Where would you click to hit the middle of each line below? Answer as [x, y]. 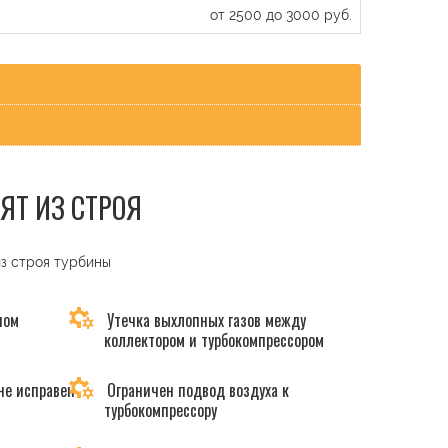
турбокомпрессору [160, 409]
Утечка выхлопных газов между [204, 319]
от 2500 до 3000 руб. [281, 14]
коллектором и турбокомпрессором [213, 339]
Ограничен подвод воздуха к [195, 389]
